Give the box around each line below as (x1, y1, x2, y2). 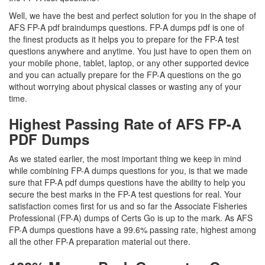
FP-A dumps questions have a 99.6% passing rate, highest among (9, 224, 256, 235)
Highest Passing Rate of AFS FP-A (9, 114, 241, 134)
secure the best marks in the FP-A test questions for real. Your (9, 188, 241, 200)
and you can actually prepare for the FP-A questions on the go (9, 69, 241, 80)
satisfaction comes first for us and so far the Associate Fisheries (9, 200, 247, 212)
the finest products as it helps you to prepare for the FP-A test (9, 33, 239, 45)
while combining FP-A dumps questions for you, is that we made (9, 164, 248, 176)
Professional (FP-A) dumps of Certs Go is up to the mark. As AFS (9, 212, 253, 224)
